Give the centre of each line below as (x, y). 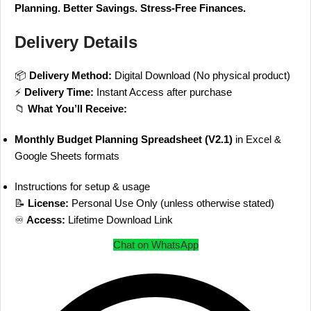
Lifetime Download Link (119, 220)
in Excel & (257, 139)
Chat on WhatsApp (155, 245)
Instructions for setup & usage (82, 186)
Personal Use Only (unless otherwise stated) (171, 203)
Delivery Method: (70, 75)
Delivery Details (76, 42)
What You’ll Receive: (77, 109)
